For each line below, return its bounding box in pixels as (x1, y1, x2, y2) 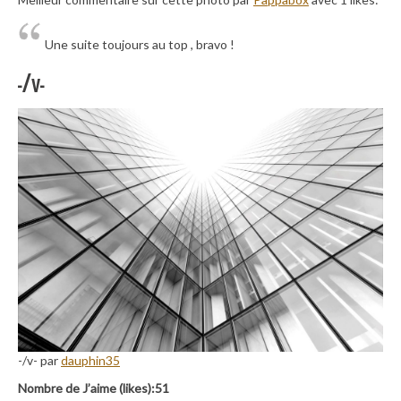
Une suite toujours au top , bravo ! (45, 36, 235, 52)
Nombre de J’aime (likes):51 (18, 380, 169, 397)
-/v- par (18, 353, 61, 369)
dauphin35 (61, 353, 120, 369)
